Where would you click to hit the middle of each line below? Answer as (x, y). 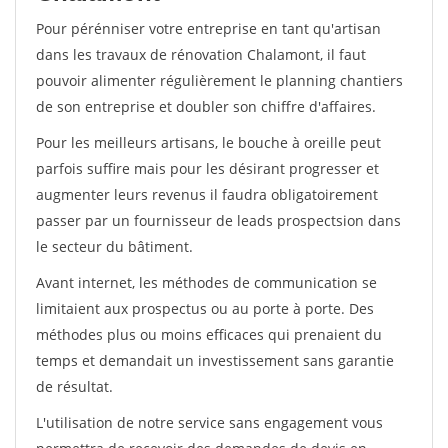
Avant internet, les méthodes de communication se (206, 282)
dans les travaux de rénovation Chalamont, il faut (201, 54)
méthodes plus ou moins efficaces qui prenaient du (209, 334)
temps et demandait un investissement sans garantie (215, 360)
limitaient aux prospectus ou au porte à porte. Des (205, 308)
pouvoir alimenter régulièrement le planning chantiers (219, 80)
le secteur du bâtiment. (114, 246)
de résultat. (74, 386)
